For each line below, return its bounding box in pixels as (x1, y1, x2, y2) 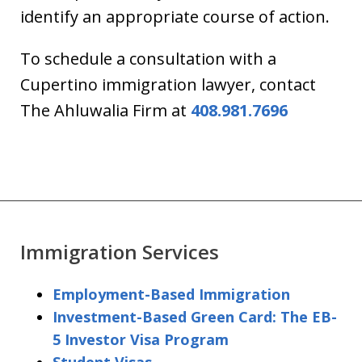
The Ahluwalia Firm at (20, 99, 191, 121)
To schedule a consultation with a (20, 48, 276, 69)
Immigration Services (20, 238, 219, 265)
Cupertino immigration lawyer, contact (20, 74, 316, 95)
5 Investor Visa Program (53, 330, 229, 349)
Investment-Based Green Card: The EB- (53, 307, 337, 326)
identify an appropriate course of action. (20, 6, 330, 27)
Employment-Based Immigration (53, 284, 290, 304)
